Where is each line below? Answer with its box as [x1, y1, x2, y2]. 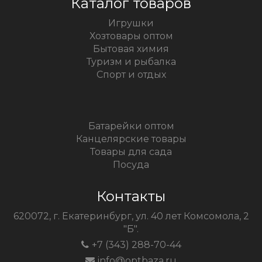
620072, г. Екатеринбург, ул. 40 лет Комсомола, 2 [13, 211, 249, 222]
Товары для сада [90, 146, 172, 157]
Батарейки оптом [88, 120, 174, 132]
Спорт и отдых [96, 69, 166, 80]
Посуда [113, 159, 149, 170]
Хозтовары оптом [89, 30, 173, 42]
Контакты [96, 188, 166, 205]
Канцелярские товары [75, 133, 187, 144]
